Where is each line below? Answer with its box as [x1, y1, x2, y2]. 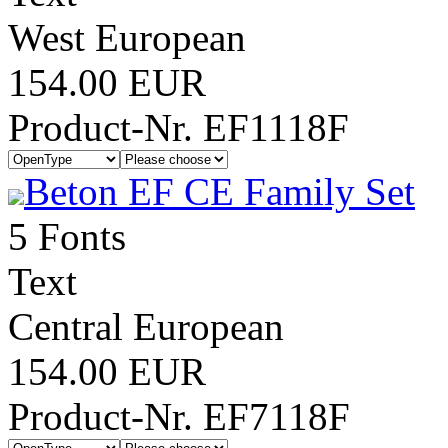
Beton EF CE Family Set [24, 170, 415, 213]
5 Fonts [8, 215, 126, 258]
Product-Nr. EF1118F [8, 106, 349, 149]
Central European [8, 305, 284, 348]
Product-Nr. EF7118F [8, 395, 350, 438]
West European [8, 16, 246, 59]
